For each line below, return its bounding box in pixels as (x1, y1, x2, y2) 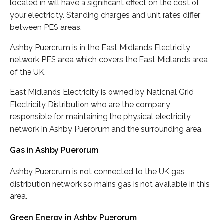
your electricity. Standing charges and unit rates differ (10, 10, 200, 20)
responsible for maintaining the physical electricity (10, 112, 191, 122)
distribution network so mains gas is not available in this (10, 179, 210, 189)
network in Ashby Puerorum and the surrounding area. (10, 124, 203, 134)
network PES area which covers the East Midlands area (10, 55, 208, 65)
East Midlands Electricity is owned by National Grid (10, 87, 193, 97)
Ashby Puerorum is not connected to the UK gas (10, 166, 185, 176)
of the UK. (10, 67, 46, 77)
